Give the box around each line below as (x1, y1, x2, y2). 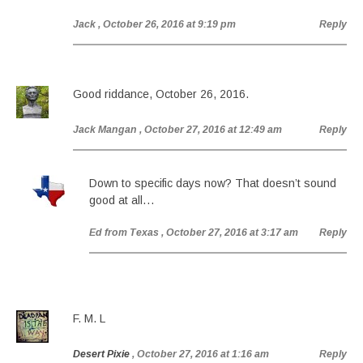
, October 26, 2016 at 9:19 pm (98, 19, 236, 30)
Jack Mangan (73, 124, 137, 135)
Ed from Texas (89, 227, 159, 238)
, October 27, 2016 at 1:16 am (132, 348, 269, 360)
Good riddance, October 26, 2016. (73, 88, 249, 100)
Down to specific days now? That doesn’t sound (89, 177, 336, 190)
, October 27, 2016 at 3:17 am (161, 227, 298, 238)
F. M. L (73, 312, 105, 325)
